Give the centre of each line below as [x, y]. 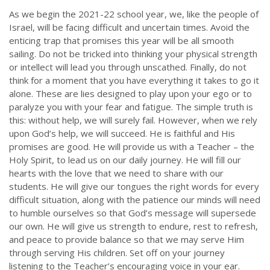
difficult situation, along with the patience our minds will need [135, 200]
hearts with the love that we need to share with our [116, 173]
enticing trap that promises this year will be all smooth [121, 41]
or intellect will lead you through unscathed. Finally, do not [128, 67]
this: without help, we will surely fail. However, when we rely [133, 120]
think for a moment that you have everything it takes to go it [134, 80]
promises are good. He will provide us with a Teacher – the [132, 147]
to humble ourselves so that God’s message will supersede [133, 213]
